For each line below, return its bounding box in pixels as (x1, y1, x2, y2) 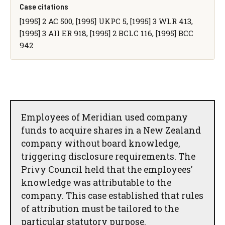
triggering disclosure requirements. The (21, 150, 195, 162)
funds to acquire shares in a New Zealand (21, 124, 201, 136)
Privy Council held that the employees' (21, 163, 193, 175)
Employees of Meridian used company (21, 111, 188, 123)
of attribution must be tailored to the (21, 202, 179, 214)
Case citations (19, 1, 68, 11)
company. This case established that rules (21, 189, 203, 201)
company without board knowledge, (21, 137, 180, 149)
